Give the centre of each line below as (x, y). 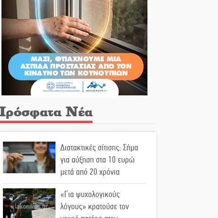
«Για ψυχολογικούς (90, 194)
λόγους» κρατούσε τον (95, 207)
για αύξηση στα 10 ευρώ (97, 160)
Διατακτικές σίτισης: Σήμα (99, 148)
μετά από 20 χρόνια (90, 172)
